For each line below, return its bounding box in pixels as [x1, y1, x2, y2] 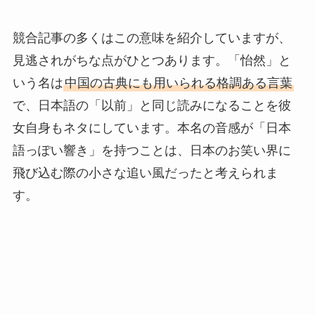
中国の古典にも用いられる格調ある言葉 [64, 75, 292, 90]
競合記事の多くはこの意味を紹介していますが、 [12, 30, 291, 45]
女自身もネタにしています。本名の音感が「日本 [12, 120, 291, 135]
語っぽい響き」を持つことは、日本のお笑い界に [12, 143, 291, 157]
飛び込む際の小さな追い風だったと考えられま [12, 165, 278, 180]
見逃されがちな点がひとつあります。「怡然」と [12, 53, 291, 67]
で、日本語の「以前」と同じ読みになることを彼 [12, 98, 291, 112]
